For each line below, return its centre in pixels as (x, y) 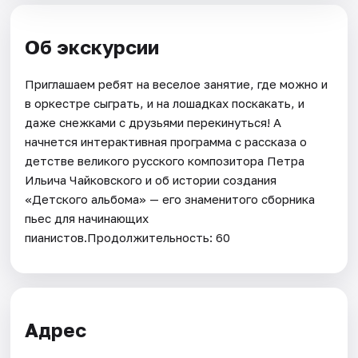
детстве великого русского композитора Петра (165, 160)
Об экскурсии (92, 46)
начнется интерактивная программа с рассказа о (166, 141)
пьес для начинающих (87, 218)
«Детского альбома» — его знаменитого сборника (170, 199)
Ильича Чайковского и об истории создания (151, 179)
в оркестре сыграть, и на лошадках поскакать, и (165, 103)
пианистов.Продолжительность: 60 (128, 237)
